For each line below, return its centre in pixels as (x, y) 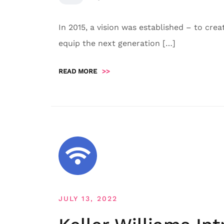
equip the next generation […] (117, 43)
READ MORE (78, 71)
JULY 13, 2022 (88, 198)
